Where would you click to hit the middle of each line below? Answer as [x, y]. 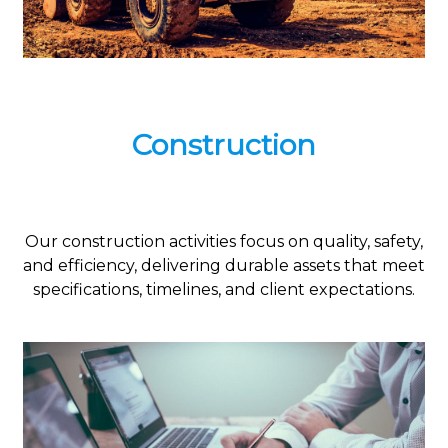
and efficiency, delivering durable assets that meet [224, 265]
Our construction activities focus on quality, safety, [224, 241]
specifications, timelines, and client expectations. [224, 289]
